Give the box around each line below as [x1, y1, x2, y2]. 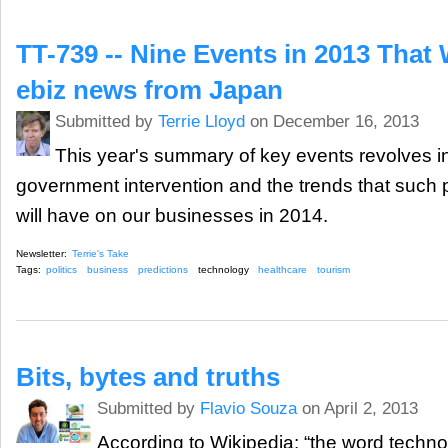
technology [197, 263, 249, 275]
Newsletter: [16, 247, 67, 259]
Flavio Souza [200, 399, 298, 419]
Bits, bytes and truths [16, 362, 280, 393]
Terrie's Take [72, 247, 129, 259]
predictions [137, 263, 188, 275]
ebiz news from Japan [16, 75, 283, 106]
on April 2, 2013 [297, 399, 419, 419]
